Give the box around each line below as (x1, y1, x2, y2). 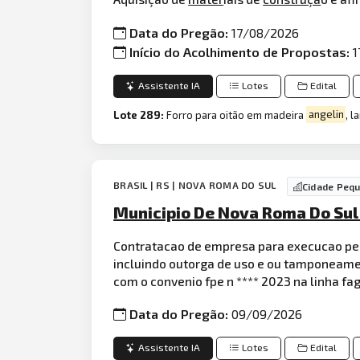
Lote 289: (113, 108, 167, 121)
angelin (308, 108, 344, 121)
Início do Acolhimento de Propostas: (129, 43, 354, 59)
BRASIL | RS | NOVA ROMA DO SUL (113, 178, 279, 190)
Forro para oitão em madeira (166, 108, 307, 121)
